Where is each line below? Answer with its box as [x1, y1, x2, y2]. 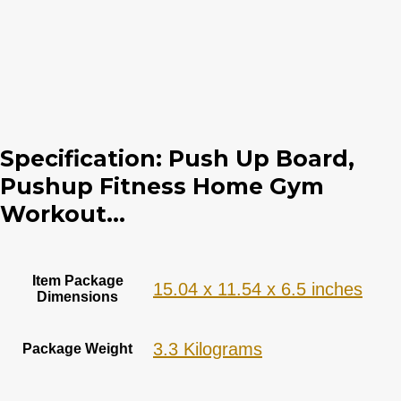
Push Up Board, [168, 145, 354, 172]
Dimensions [37, 289, 118, 304]
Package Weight [22, 341, 132, 356]
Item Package [31, 273, 124, 288]
